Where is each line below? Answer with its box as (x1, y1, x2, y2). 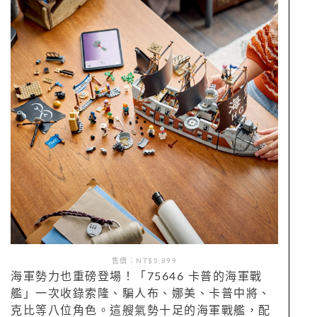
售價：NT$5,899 (111, 257, 178, 265)
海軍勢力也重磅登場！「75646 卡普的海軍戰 (11, 270, 263, 282)
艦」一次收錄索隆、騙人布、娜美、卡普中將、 (11, 287, 271, 299)
